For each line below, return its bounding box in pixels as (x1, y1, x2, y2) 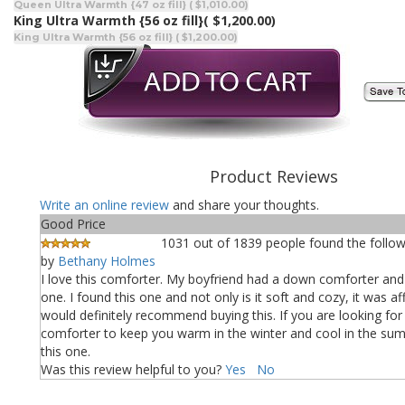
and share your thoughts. (173, 196, 319, 213)
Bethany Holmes (58, 252, 155, 269)
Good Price (41, 215, 106, 232)
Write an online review (40, 196, 169, 213)
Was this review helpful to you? (41, 361, 221, 378)
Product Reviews (210, 165, 338, 187)
